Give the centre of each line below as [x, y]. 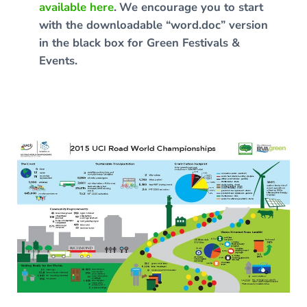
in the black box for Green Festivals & [139, 43]
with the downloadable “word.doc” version [153, 25]
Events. [58, 61]
